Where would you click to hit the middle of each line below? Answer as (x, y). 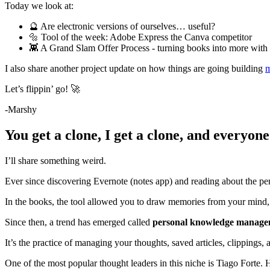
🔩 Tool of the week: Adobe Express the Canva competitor (140, 37)
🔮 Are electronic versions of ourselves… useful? (122, 26)
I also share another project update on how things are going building (135, 68)
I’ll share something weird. (55, 160)
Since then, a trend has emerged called (79, 222)
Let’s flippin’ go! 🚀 (42, 89)
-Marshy (21, 109)
